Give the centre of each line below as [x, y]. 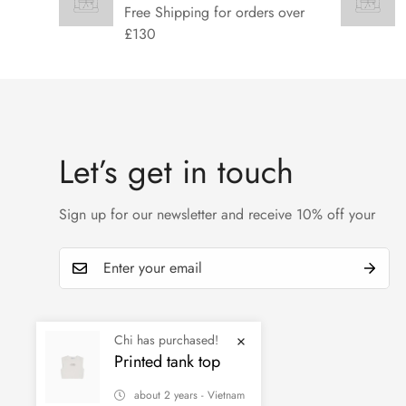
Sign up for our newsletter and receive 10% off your [217, 214]
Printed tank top [167, 362]
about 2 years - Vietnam [189, 395]
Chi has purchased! [166, 340]
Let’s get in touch [176, 171]
